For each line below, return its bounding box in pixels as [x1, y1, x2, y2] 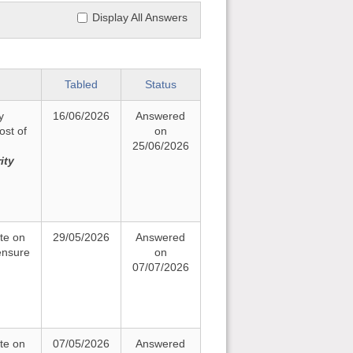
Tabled [64, 78, 98, 91]
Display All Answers [91, 11, 188, 24]
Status [144, 78, 176, 91]
